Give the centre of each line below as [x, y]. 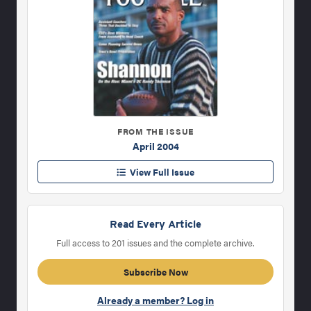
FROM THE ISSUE [155, 132]
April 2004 [155, 146]
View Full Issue [160, 172]
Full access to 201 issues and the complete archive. [155, 243]
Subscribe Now [155, 272]
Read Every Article [155, 225]
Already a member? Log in [155, 300]
